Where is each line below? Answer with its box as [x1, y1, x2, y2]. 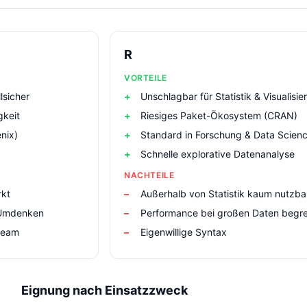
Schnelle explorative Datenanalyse [140, 148, 295, 160]
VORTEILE [124, 73, 167, 83]
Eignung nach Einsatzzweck [21, 283, 188, 297]
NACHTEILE [124, 170, 175, 180]
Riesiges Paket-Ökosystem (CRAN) [140, 110, 297, 121]
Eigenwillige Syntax [140, 226, 227, 238]
